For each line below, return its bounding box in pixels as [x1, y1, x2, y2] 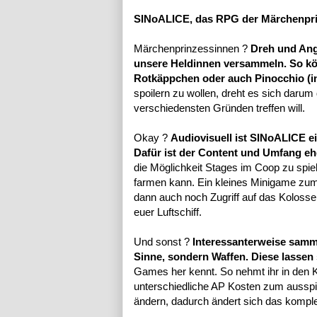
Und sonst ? [134, 236, 192, 248]
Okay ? [134, 132, 171, 144]
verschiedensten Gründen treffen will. [134, 102, 305, 115]
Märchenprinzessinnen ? [134, 42, 248, 55]
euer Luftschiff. [134, 206, 202, 219]
